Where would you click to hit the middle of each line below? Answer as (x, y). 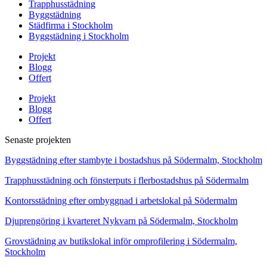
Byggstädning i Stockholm (79, 36)
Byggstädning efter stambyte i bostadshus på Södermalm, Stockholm (133, 160)
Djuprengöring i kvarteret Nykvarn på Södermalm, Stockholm (121, 221)
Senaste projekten (38, 140)
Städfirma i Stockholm (71, 26)
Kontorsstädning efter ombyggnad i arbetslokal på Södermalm (121, 201)
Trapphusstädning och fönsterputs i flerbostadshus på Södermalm (127, 181)
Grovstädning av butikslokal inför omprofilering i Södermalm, (121, 241)
